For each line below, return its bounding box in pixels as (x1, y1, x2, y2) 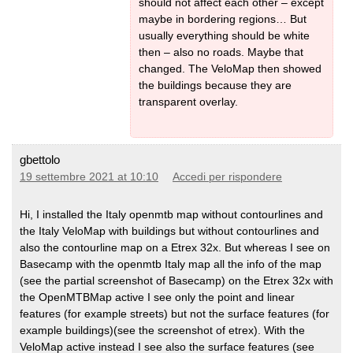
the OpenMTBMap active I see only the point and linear (20, 290, 295, 303)
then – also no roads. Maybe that (139, 46, 303, 59)
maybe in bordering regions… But (139, 13, 307, 26)
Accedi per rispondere (173, 170, 282, 183)
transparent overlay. (139, 95, 238, 109)
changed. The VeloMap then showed (139, 62, 321, 76)
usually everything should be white (139, 29, 310, 43)
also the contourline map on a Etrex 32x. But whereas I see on (20, 240, 330, 254)
